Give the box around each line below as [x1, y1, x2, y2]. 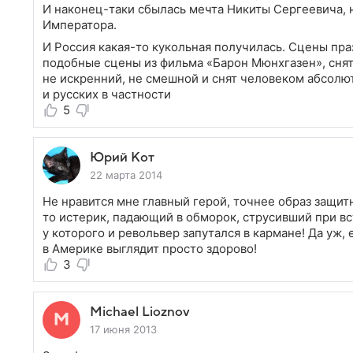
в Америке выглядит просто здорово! [43, 241, 257, 256]
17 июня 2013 [90, 323, 157, 336]
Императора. [43, 17, 117, 32]
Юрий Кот [90, 150, 154, 165]
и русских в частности [43, 87, 171, 102]
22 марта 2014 [90, 169, 162, 181]
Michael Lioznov [90, 305, 190, 319]
